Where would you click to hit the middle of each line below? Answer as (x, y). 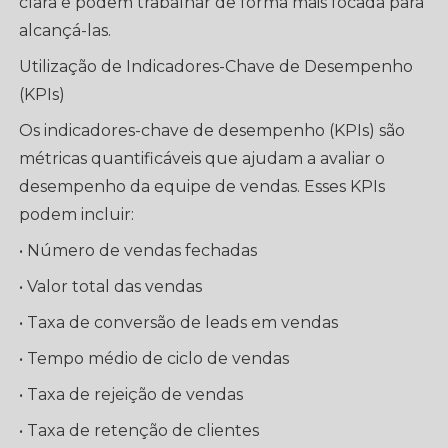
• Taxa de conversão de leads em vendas (179, 322)
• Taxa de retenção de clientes (139, 430)
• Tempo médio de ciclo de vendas (154, 358)
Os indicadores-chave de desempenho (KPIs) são (212, 130)
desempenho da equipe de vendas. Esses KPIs (202, 186)
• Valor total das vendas (111, 286)
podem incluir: (77, 214)
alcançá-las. (65, 30)
